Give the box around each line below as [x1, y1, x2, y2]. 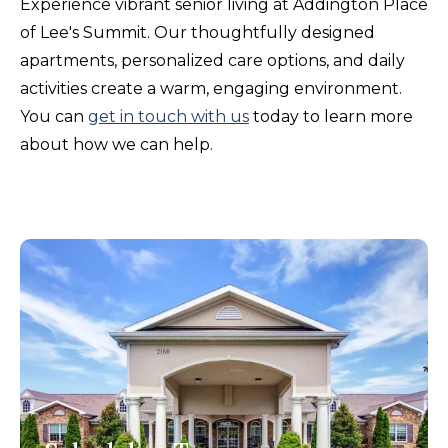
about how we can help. [20, 134, 213, 154]
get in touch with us [88, 106, 249, 126]
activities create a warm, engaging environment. [20, 78, 402, 98]
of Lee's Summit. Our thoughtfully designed [20, 22, 375, 42]
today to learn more [249, 106, 413, 126]
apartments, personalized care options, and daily [20, 50, 405, 70]
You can [20, 106, 88, 126]
